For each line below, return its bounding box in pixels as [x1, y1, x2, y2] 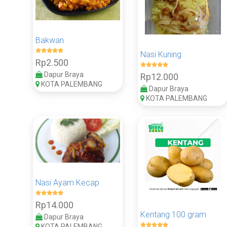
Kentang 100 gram [140, 209, 207, 219]
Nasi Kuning [140, 49, 182, 59]
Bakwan [35, 35, 64, 46]
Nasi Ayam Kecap [35, 178, 99, 188]
